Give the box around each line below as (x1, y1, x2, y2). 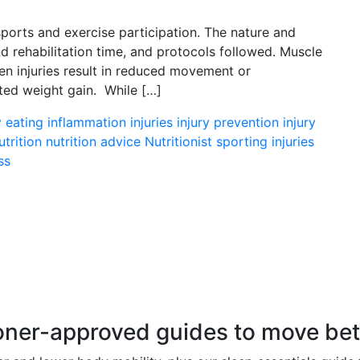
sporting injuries (216, 133, 314, 149)
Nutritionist (145, 133, 212, 149)
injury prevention (177, 114, 279, 130)
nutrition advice (46, 133, 141, 149)
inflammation (47, 114, 126, 130)
